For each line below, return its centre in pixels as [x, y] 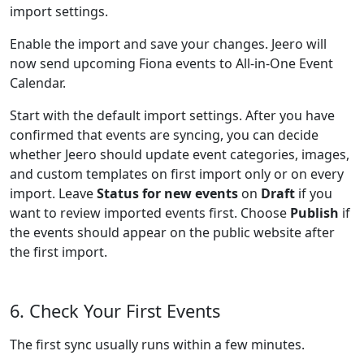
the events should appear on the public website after [172, 232]
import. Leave [53, 193]
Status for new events [167, 193]
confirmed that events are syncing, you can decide [164, 135]
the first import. [58, 252]
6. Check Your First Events [115, 311]
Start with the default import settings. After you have [172, 115]
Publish [314, 213]
